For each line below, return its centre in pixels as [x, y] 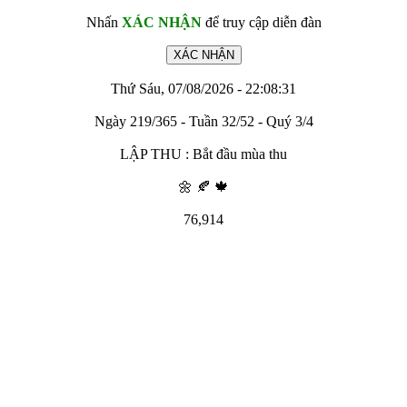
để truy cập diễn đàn [261, 22]
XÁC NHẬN [161, 22]
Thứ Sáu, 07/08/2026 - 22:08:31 [203, 89]
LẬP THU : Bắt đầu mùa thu [203, 154]
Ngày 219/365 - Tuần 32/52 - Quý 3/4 [203, 121]
